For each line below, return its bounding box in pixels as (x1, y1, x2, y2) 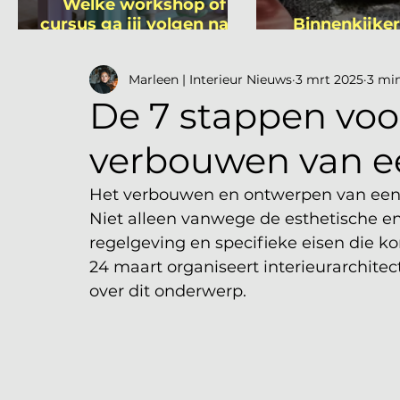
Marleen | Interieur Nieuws (129, 71, 292, 87)
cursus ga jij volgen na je (40, 14, 248, 34)
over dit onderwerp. (89, 281, 251, 301)
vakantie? (104, 34, 185, 54)
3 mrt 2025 (296, 71, 363, 87)
